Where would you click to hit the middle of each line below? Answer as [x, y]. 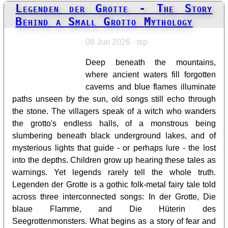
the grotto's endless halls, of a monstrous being [114, 123]
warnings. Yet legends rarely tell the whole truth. [114, 172]
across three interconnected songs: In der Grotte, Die [114, 196]
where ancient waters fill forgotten [151, 74]
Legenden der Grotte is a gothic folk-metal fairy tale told [114, 184]
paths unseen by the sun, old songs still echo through [114, 99]
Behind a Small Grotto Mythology [104, 21]
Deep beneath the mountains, [151, 62]
